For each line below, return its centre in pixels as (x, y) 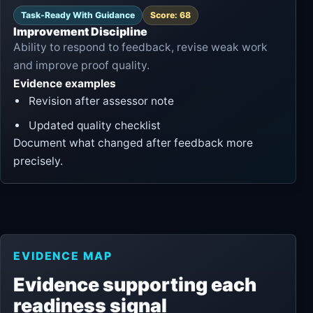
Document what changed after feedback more (133, 143)
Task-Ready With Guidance (78, 15)
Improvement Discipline (80, 31)
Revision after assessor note (101, 101)
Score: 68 (170, 15)
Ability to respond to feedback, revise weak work (140, 47)
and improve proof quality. (81, 65)
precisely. (38, 161)
